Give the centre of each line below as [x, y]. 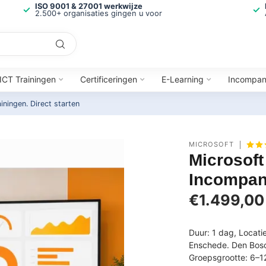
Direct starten [55, 104]
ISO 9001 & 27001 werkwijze [88, 6]
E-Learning [182, 79]
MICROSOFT [212, 144]
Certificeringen [108, 79]
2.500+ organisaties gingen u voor [98, 13]
